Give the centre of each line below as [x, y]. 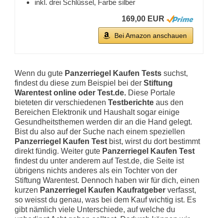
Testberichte [131, 103]
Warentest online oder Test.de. [70, 93]
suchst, [176, 73]
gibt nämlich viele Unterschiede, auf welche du [95, 210]
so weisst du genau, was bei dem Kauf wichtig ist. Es [105, 200]
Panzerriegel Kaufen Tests [114, 73]
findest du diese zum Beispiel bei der [79, 83]
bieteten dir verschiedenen [61, 103]
